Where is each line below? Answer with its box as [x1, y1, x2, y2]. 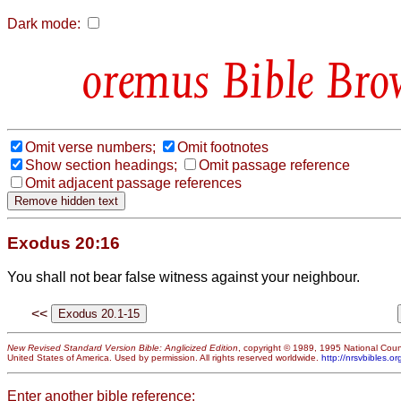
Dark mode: [7, 16, 81, 31]
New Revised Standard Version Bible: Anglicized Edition [7, 343, 238, 354]
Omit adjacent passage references [25, 175, 242, 191]
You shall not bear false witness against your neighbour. [7, 269, 360, 285]
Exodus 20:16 [7, 233, 120, 252]
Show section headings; [25, 157, 177, 173]
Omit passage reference [199, 157, 350, 173]
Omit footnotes [177, 139, 269, 155]
